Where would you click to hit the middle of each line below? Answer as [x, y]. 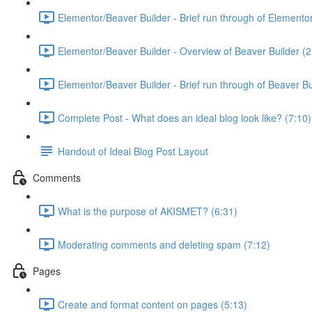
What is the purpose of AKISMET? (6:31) [148, 211]
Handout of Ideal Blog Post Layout [133, 151]
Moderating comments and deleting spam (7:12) [164, 244]
